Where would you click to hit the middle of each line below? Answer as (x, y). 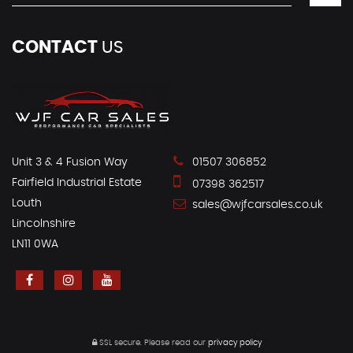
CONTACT (55, 47)
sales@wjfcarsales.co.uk (256, 204)
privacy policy (234, 342)
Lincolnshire (44, 223)
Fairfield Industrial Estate (77, 182)
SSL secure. (119, 342)
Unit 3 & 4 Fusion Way (70, 162)
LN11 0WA (35, 244)
